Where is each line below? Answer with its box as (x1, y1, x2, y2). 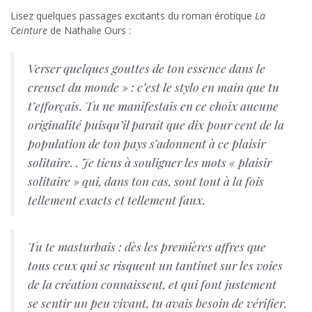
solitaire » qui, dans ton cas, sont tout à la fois (28, 173, 264, 189)
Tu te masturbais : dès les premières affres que (28, 238, 266, 255)
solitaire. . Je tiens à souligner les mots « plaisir (28, 154, 272, 171)
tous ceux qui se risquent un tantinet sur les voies (28, 257, 283, 274)
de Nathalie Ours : (47, 24, 131, 38)
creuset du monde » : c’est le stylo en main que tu (28, 79, 279, 95)
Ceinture (10, 24, 47, 38)
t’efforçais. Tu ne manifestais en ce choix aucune (28, 97, 279, 114)
